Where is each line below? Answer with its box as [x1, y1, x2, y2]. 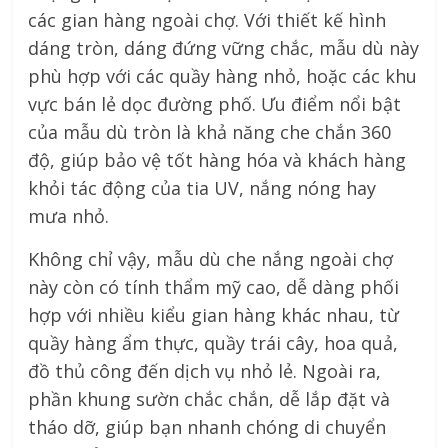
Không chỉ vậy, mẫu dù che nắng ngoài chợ [28, 247, 394, 272]
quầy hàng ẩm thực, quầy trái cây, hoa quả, [28, 331, 399, 356]
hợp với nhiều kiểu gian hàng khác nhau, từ [28, 303, 400, 328]
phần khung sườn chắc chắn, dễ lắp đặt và [28, 387, 391, 412]
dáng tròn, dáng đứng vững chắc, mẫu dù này [28, 36, 420, 61]
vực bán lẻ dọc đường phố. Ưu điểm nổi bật [28, 92, 402, 117]
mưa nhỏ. [28, 204, 110, 229]
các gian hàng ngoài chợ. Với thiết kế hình [28, 8, 387, 33]
